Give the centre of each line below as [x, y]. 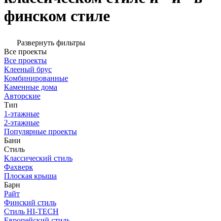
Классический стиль [38, 158]
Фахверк [18, 167]
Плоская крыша [30, 176]
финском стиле [57, 16]
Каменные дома [31, 87]
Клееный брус [28, 70]
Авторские [22, 96]
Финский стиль [30, 203]
